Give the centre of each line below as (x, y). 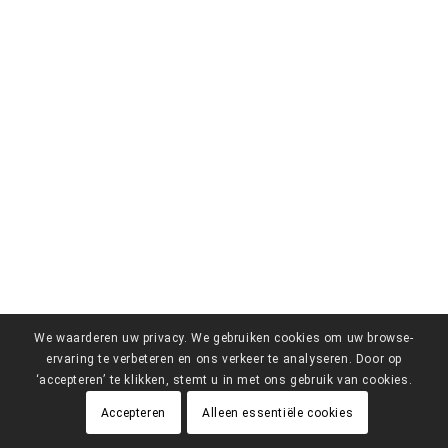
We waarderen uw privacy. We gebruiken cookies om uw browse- (224, 338)
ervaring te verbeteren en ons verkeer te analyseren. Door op (223, 359)
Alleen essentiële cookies (278, 412)
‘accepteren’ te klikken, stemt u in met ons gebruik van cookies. (224, 380)
